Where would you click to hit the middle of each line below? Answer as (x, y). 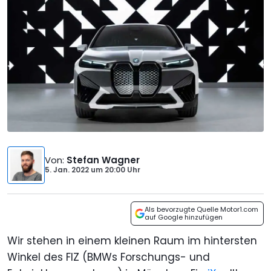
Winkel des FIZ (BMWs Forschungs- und (109, 257)
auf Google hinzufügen (184, 217)
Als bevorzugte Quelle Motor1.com (201, 210)
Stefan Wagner (103, 160)
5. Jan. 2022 (67, 170)
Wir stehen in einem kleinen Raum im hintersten (132, 241)
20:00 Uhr (122, 170)
